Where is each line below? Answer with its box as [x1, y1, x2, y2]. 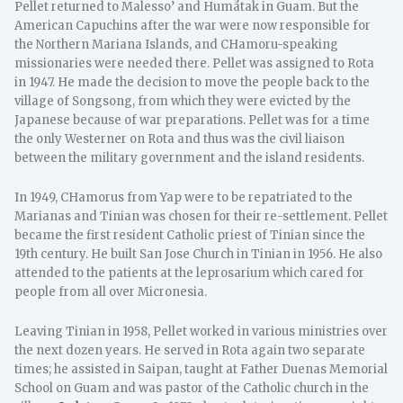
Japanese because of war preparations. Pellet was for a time [14, 112, 371, 128]
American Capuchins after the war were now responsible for [14, 18, 372, 33]
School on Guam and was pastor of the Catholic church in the [14, 380, 370, 396]
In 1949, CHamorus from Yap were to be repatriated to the [14, 189, 354, 205]
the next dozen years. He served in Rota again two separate [14, 342, 366, 358]
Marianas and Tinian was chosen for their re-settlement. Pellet [14, 208, 389, 224]
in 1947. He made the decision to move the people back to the [14, 75, 371, 90]
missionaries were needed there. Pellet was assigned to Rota [14, 56, 375, 71]
